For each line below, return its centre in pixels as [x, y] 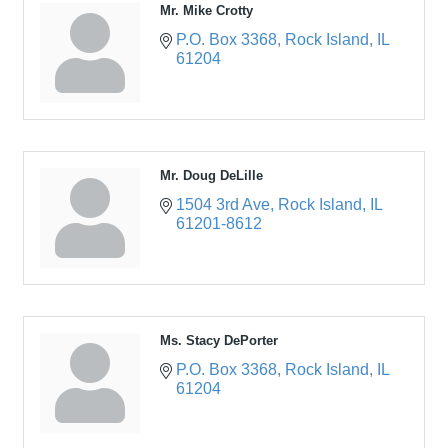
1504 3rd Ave [223, 204]
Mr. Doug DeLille [211, 175]
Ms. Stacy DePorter [219, 340]
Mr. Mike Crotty [206, 10]
